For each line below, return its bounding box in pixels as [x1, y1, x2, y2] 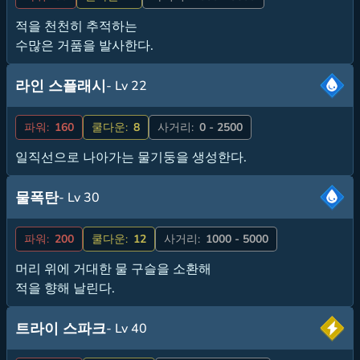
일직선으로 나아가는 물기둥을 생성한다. [15, 148, 247, 166]
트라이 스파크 [15, 318, 106, 338]
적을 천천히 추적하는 [15, 17, 137, 35]
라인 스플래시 [15, 76, 106, 96]
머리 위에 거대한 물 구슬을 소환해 [15, 260, 211, 278]
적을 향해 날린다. [15, 279, 115, 297]
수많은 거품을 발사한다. [15, 36, 153, 55]
